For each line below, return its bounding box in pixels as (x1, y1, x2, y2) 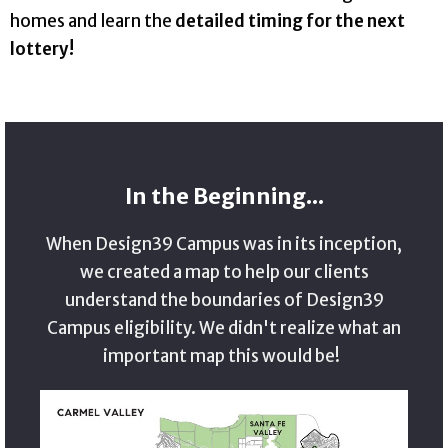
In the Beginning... (124, 182, 324, 210)
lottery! (9, 37, 74, 60)
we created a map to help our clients (79, 261, 369, 284)
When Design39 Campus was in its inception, (46, 233, 402, 256)
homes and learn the (9, 9, 175, 32)
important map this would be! (102, 345, 346, 368)
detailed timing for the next (174, 9, 405, 32)
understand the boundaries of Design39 (64, 289, 384, 312)
